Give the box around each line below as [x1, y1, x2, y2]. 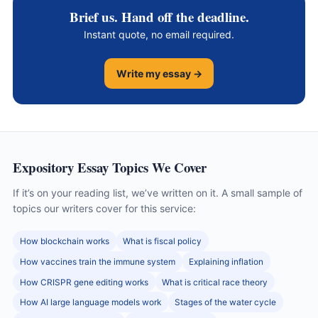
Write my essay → [116, 67, 202, 79]
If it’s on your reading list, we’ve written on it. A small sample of [13, 187, 302, 199]
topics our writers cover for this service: [13, 202, 196, 215]
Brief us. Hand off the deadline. [69, 7, 249, 27]
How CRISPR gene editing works [19, 276, 148, 287]
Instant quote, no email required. [84, 28, 234, 41]
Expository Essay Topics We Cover [13, 158, 207, 177]
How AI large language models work [19, 297, 161, 308]
